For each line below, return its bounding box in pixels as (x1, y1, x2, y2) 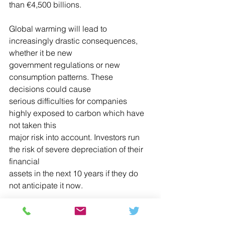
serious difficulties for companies (9, 95, 129, 106)
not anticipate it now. (9, 180, 83, 190)
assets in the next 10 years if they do (9, 168, 140, 178)
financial (9, 156, 40, 166)
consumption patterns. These (9, 71, 115, 82)
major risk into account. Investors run (9, 132, 142, 142)
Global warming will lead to (9, 23, 109, 34)
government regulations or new (9, 59, 122, 70)
